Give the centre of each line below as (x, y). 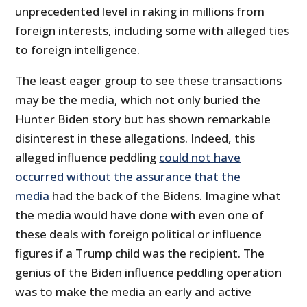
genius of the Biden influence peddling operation (149, 273)
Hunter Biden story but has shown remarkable (143, 119)
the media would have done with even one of (140, 215)
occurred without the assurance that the (128, 177)
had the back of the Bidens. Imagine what (165, 196)
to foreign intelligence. (78, 50)
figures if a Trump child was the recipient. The (140, 254)
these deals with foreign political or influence (139, 234)
